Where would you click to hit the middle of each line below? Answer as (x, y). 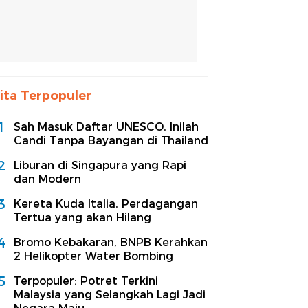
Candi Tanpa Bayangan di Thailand (111, 140)
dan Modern (47, 179)
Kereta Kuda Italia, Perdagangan (106, 203)
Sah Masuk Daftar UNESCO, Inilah (106, 126)
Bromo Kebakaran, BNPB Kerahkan (111, 242)
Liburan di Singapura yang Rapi (100, 165)
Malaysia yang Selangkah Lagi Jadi (110, 294)
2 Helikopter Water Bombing (93, 256)
